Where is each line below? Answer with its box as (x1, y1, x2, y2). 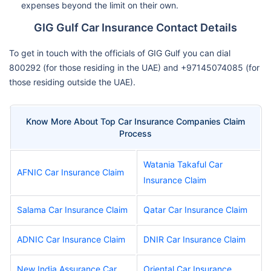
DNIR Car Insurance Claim (143, 233, 246, 244)
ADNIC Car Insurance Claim (17, 233, 125, 244)
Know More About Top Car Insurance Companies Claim (26, 116, 245, 126)
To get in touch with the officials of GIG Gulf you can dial (9, 47, 230, 58)
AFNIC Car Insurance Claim (17, 166, 124, 177)
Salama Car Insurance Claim (17, 204, 128, 215)
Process (119, 128, 152, 139)
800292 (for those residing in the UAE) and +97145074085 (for (9, 62, 260, 73)
